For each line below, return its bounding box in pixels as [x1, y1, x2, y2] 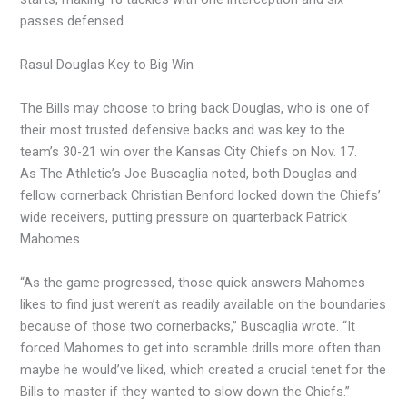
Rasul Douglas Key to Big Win [20, 55, 194, 73]
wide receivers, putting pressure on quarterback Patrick [20, 208, 348, 225]
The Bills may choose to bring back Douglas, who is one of [20, 99, 371, 116]
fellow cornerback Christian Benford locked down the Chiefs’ [20, 186, 382, 203]
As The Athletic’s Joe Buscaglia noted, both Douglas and [20, 164, 358, 182]
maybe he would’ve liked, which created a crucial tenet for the [20, 361, 387, 378]
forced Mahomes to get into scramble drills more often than [20, 339, 382, 356]
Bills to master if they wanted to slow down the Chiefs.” [20, 382, 351, 400]
